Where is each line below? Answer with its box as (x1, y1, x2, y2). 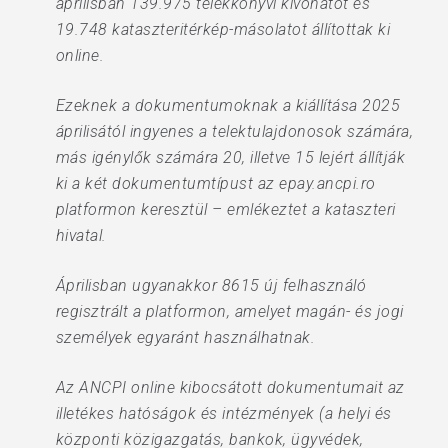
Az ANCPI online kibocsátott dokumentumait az (55, 378, 405, 397)
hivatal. (55, 226, 107, 245)
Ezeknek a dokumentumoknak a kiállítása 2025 (55, 96, 401, 115)
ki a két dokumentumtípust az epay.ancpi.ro (55, 174, 376, 193)
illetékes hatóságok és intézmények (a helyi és (55, 404, 392, 423)
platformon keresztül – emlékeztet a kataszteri (55, 200, 396, 219)
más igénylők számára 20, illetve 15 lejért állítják (55, 148, 406, 167)
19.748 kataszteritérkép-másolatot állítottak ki (55, 20, 391, 39)
